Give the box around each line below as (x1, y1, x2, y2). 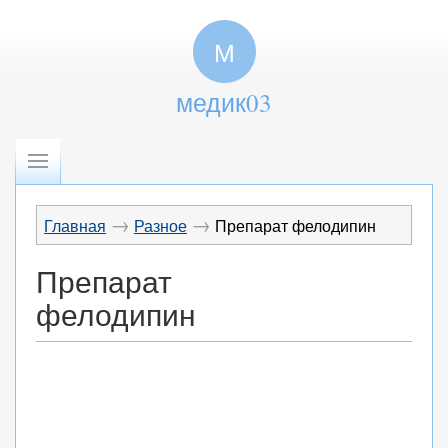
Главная (44, 214, 106, 237)
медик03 (176, 86, 272, 119)
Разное (134, 214, 187, 237)
